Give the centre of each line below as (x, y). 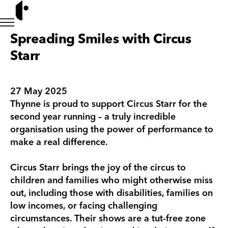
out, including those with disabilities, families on (111, 193)
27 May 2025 (39, 91)
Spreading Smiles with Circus (101, 39)
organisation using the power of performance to (112, 129)
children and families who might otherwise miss (111, 180)
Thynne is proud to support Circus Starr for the (109, 104)
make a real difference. (59, 142)
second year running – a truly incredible (93, 116)
